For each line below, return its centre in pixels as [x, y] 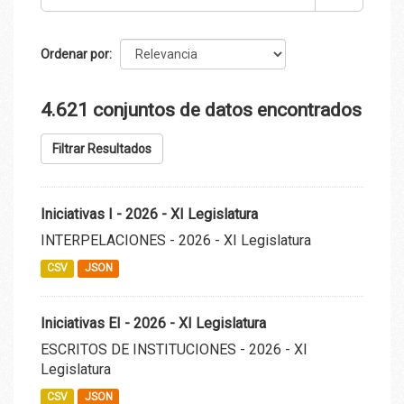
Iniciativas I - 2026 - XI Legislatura [149, 214]
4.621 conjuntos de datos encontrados [201, 110]
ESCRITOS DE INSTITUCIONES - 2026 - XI [174, 349]
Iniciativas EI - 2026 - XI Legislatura [153, 323]
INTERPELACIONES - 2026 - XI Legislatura [176, 240]
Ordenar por [75, 54]
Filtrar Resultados [102, 148]
